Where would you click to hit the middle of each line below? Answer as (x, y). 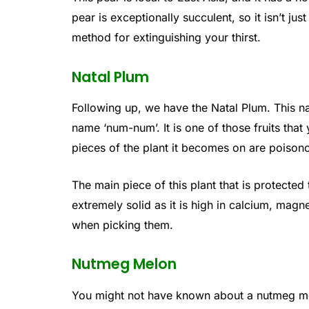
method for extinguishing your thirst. (167, 37)
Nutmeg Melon (124, 264)
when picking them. (123, 225)
